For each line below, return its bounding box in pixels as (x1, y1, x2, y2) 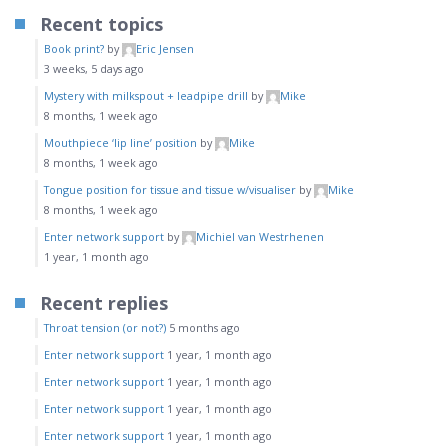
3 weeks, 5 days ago (44, 61, 144, 76)
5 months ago (169, 320, 240, 335)
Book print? (44, 41, 104, 56)
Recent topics (40, 12, 163, 36)
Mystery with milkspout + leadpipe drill (44, 88, 248, 103)
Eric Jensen (136, 41, 194, 56)
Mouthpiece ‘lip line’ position (44, 135, 197, 150)
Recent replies (40, 291, 168, 315)
